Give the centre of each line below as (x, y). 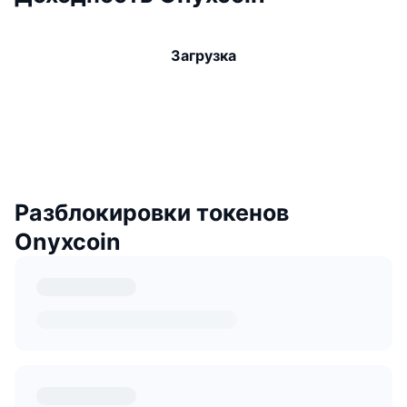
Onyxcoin (68, 241)
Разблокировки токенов (152, 212)
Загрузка (203, 55)
